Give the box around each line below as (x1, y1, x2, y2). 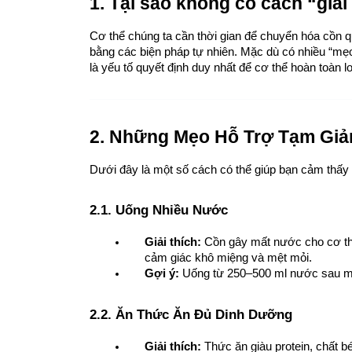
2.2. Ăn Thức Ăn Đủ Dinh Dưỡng (90, 306, 292, 322)
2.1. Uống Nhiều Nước (90, 202, 228, 218)
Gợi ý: (145, 267, 179, 280)
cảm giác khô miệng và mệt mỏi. (145, 251, 312, 265)
